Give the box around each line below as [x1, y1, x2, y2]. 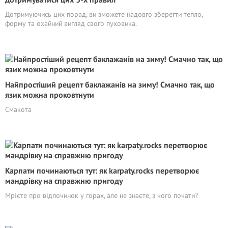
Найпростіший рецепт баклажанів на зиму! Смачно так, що [5, 79, 215, 90]
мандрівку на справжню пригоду [5, 176, 123, 186]
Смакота [5, 105, 32, 114]
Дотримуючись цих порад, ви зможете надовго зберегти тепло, [5, 10, 203, 19]
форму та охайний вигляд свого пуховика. [5, 19, 137, 28]
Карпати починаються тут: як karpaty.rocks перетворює [5, 165, 199, 176]
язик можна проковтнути [5, 90, 94, 100]
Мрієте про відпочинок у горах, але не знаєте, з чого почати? [5, 191, 198, 200]
